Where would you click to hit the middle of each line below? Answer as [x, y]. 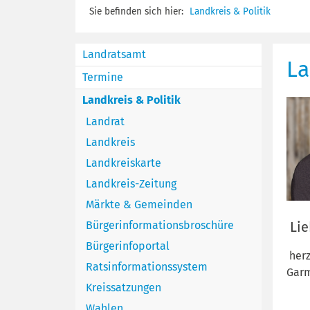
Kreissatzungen [123, 287]
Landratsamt [114, 54]
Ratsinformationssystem [146, 266]
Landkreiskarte [123, 163]
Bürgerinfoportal [127, 246]
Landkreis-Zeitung [131, 183]
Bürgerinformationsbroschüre [159, 225]
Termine [102, 77]
